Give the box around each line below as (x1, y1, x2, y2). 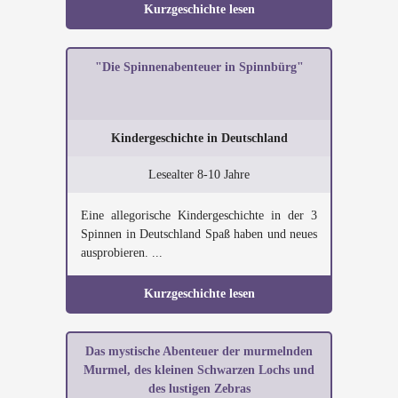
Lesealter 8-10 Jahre (148, 168, 250, 181)
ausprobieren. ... (81, 246, 163, 259)
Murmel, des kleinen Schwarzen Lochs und (84, 363, 314, 377)
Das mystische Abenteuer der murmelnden (85, 345, 313, 358)
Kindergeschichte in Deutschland (110, 131, 288, 145)
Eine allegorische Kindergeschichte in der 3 (81, 209, 317, 222)
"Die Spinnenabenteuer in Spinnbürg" (94, 60, 304, 74)
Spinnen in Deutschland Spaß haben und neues (81, 227, 317, 241)
